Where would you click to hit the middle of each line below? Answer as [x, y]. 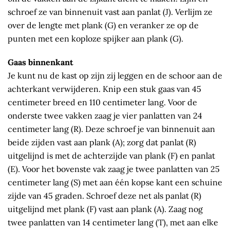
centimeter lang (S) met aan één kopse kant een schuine [115, 183]
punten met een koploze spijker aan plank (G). [95, 39]
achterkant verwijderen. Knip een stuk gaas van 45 [104, 89]
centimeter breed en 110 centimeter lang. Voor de [102, 102]
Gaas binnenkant [41, 62]
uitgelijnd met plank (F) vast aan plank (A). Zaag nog [105, 209]
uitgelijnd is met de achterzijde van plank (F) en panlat [111, 156]
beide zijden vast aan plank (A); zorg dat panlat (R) [102, 142]
